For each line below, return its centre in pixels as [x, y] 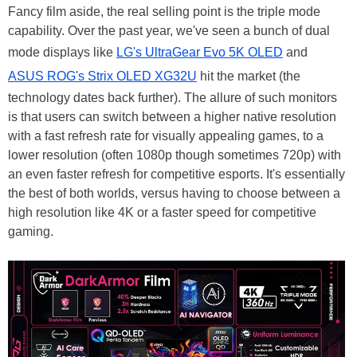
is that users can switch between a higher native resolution [172, 116]
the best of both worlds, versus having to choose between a [174, 193]
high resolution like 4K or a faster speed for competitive [162, 212]
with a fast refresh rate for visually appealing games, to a [166, 135]
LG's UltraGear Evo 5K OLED [200, 52]
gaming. [31, 231]
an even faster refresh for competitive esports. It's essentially [177, 174]
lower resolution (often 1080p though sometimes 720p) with [175, 155]
